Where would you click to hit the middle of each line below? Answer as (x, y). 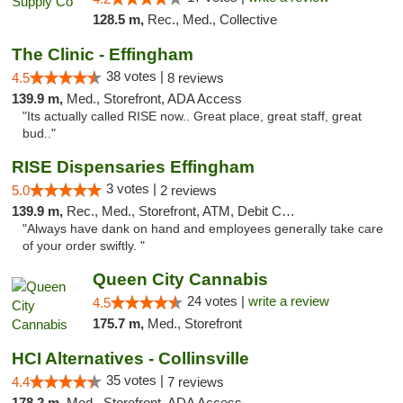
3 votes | (133, 188)
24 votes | (217, 301)
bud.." (39, 134)
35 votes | (137, 380)
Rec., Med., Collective (212, 19)
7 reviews (196, 382)
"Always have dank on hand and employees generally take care (203, 229)
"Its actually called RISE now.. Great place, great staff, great (192, 116)
